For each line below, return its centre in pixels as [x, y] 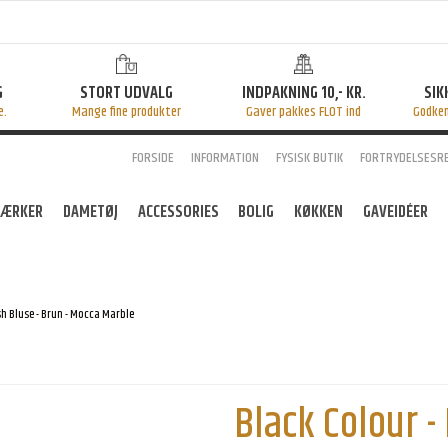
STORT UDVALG [126, 92]
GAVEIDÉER [395, 212]
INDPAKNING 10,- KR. [303, 92]
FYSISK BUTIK [309, 157]
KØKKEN [319, 212]
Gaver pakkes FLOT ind [303, 111]
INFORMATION [224, 157]
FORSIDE [152, 157]
